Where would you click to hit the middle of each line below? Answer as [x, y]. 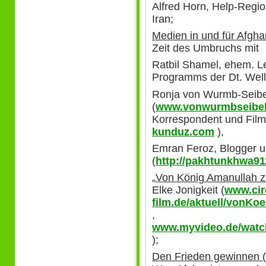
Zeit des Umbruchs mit [205, 48]
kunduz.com [183, 132]
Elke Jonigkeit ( [188, 190]
